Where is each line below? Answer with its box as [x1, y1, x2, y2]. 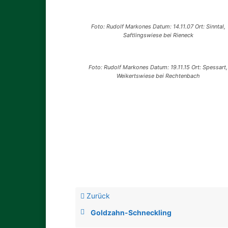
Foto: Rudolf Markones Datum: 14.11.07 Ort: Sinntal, [91, 23, 225, 31]
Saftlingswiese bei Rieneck [123, 32, 193, 39]
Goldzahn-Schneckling [91, 208, 172, 217]
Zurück [84, 191, 110, 201]
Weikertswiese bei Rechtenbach [116, 72, 200, 80]
